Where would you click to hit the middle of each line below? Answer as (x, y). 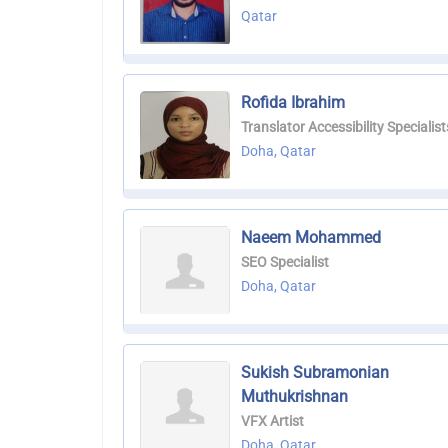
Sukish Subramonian (315, 373)
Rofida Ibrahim (293, 103)
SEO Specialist (285, 262)
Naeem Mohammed (311, 238)
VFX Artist (272, 421)
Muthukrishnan (294, 397)
